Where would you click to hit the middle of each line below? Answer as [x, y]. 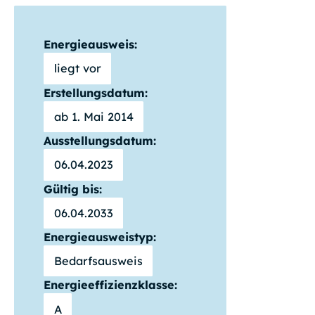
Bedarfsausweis [98, 261]
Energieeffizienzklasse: [111, 285]
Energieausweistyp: [100, 237]
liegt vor [77, 69]
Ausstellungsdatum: [100, 141]
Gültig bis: [73, 189]
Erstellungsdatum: [96, 92]
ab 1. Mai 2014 [94, 116]
